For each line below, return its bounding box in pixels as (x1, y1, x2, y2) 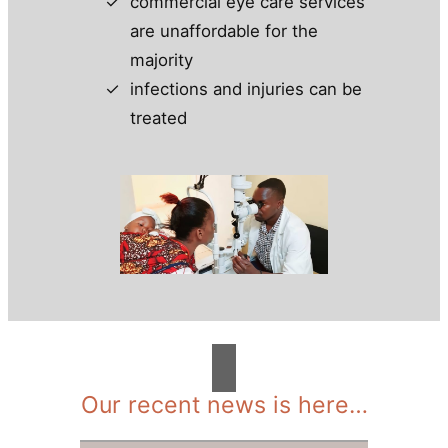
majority (129, 50, 193, 71)
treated (129, 108, 187, 129)
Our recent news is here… (80, 390, 368, 419)
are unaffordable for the (129, 21, 318, 42)
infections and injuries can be (129, 79, 362, 100)
